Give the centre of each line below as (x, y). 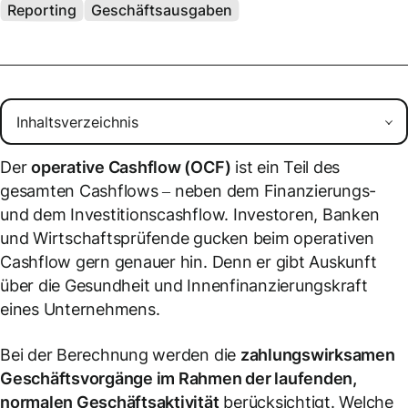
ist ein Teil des (286, 167)
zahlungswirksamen (317, 355)
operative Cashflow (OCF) (131, 167)
